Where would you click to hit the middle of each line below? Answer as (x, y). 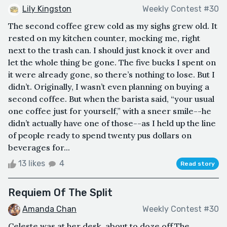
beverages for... (39, 147)
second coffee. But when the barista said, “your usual (111, 99)
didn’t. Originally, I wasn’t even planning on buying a (109, 86)
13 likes (32, 163)
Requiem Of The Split (60, 192)
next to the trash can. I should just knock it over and (109, 50)
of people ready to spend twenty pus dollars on (100, 135)
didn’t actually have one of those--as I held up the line (112, 123)
